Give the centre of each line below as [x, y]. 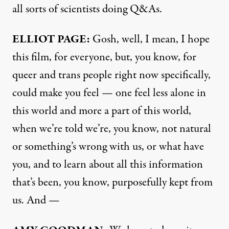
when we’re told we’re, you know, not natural [112, 129]
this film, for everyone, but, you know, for [104, 57]
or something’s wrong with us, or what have [108, 146]
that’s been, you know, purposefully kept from [112, 182]
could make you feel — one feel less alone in [109, 93]
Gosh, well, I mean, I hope [150, 39]
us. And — [36, 200]
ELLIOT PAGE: [51, 39]
